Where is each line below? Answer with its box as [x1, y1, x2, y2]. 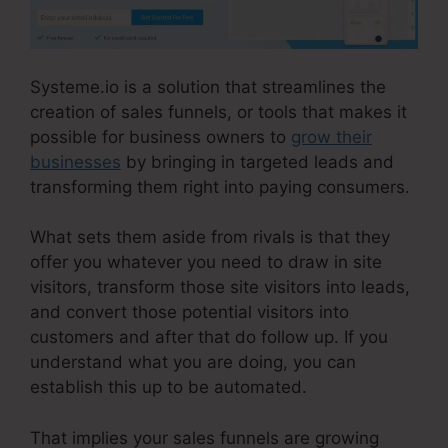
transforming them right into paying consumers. [30, 176, 410, 197]
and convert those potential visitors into [30, 302, 349, 323]
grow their [291, 126, 372, 147]
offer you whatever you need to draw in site [30, 252, 382, 273]
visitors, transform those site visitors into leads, [30, 277, 410, 298]
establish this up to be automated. [30, 377, 307, 398]
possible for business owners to [30, 126, 291, 147]
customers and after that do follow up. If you [30, 327, 388, 348]
